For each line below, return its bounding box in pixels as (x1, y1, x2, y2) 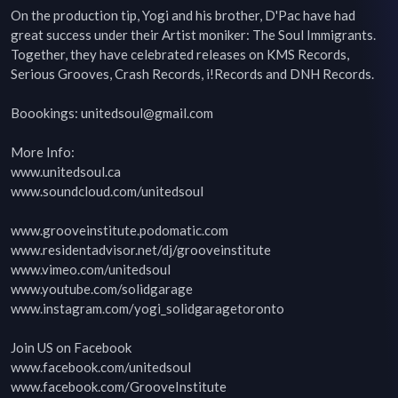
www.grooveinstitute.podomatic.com (11, 222, 228, 238)
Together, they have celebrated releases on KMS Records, (11, 46, 349, 62)
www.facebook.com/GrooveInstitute (11, 378, 227, 394)
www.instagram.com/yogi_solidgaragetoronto (11, 300, 284, 316)
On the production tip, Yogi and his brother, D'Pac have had (11, 7, 355, 23)
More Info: (11, 144, 75, 160)
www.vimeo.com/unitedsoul (11, 261, 171, 277)
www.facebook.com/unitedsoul (11, 359, 191, 375)
